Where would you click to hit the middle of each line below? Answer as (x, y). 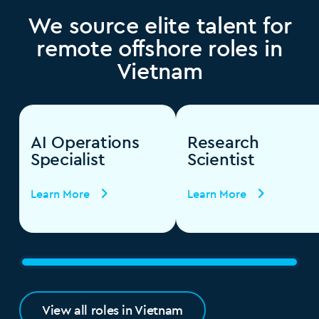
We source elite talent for (159, 25)
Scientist (221, 159)
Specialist (68, 159)
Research (223, 142)
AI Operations (85, 142)
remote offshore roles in (159, 48)
